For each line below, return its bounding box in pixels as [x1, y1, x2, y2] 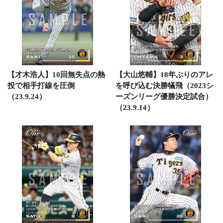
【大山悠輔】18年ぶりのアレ [115, 70, 213, 79]
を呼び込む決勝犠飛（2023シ [115, 81, 214, 90]
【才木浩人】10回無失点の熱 [7, 70, 105, 79]
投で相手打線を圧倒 [7, 81, 75, 90]
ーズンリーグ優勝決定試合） [115, 92, 213, 101]
